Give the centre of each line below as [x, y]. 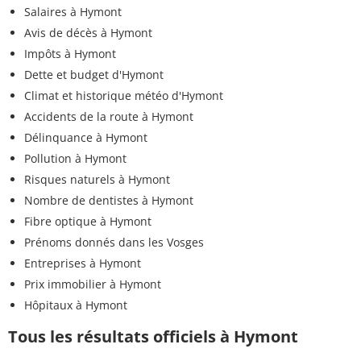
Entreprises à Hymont [83, 263]
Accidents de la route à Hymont [109, 117]
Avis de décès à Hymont [88, 33]
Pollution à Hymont [75, 159]
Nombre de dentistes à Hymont [109, 201]
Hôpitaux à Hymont [76, 305]
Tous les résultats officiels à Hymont [153, 337]
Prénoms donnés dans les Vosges [114, 243]
